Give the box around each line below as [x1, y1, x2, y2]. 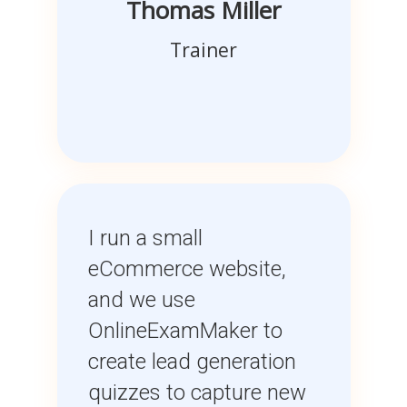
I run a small [87, 225, 203, 252]
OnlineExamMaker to [87, 318, 283, 344]
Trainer [170, 37, 237, 64]
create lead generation [87, 349, 296, 375]
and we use [87, 287, 195, 313]
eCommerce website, [87, 256, 286, 283]
